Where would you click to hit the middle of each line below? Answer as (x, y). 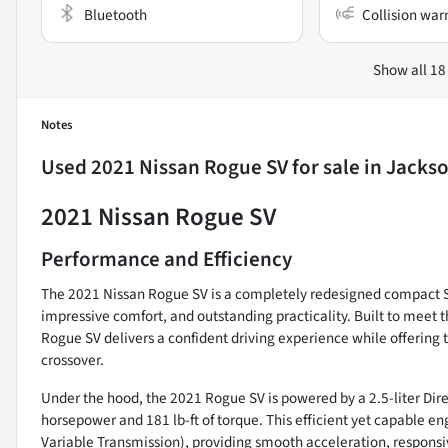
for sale (324, 167)
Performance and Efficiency (166, 259)
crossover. (72, 360)
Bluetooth (115, 15)
